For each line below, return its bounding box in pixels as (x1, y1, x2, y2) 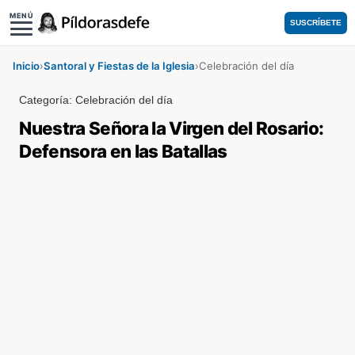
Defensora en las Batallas (19, 140, 227, 162)
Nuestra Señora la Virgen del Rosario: (19, 117, 324, 139)
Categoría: (19, 94, 76, 106)
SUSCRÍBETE (290, 18, 342, 27)
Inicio (13, 59, 40, 72)
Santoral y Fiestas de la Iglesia (44, 59, 195, 72)
